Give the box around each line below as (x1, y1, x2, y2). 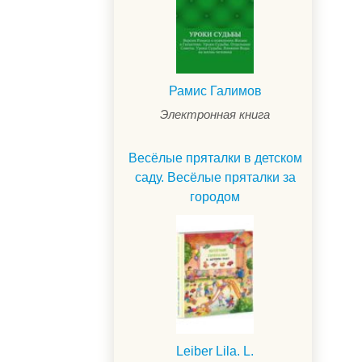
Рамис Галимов (168, 83, 262, 98)
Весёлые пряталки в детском (128, 150, 302, 165)
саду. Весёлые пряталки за (134, 170, 296, 184)
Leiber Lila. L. (176, 343, 254, 358)
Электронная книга (160, 107, 270, 121)
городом (190, 189, 240, 204)
